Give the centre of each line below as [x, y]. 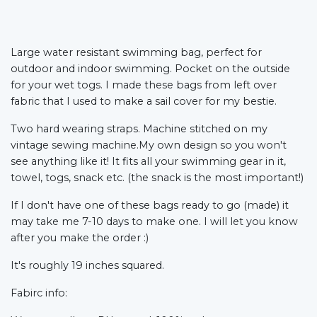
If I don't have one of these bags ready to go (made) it [150, 206]
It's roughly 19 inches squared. [87, 266]
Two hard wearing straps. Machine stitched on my [139, 129]
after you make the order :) [80, 238]
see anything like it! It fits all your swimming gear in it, [148, 162]
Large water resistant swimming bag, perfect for [136, 53]
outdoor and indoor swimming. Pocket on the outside [150, 69]
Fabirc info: [39, 293]
